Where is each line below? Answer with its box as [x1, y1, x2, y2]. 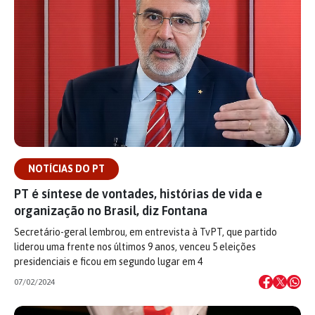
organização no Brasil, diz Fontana [14, 203, 207, 218]
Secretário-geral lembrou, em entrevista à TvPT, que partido [14, 226, 277, 238]
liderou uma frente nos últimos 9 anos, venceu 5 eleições [14, 241, 256, 252]
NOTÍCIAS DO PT [28, 163, 105, 174]
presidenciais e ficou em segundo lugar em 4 [14, 256, 202, 267]
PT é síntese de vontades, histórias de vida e [14, 186, 262, 201]
